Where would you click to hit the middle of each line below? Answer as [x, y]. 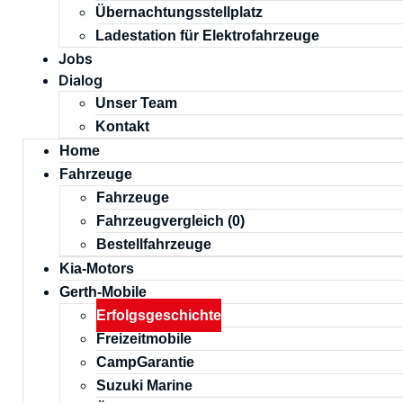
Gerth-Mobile [103, 292]
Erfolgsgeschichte [159, 315]
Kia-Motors [97, 269]
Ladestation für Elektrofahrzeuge [207, 36]
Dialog [81, 80]
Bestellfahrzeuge [154, 244]
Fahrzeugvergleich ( [164, 221]
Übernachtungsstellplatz [179, 12]
